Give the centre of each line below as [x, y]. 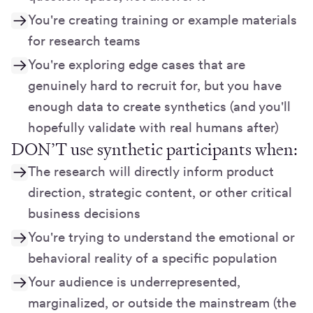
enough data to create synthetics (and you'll [159, 107]
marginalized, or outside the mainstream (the [162, 303]
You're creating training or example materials [162, 20]
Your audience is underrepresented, [134, 282]
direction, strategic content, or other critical [160, 193]
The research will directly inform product [151, 172]
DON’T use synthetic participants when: [154, 150]
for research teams [84, 41]
